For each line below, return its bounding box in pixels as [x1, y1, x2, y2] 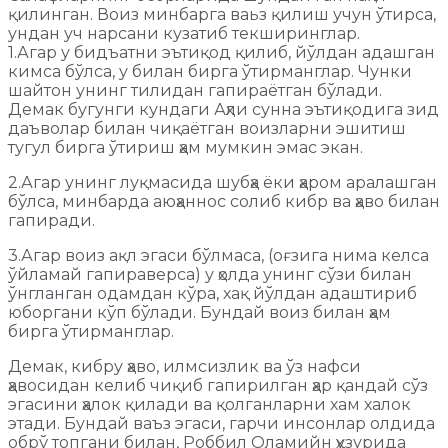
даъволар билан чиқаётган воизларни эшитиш [8, 118, 406, 138]
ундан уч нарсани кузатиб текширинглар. [8, 23, 360, 43]
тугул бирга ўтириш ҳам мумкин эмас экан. [8, 137, 363, 157]
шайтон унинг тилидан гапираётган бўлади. [8, 80, 382, 100]
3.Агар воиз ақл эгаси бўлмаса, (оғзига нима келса [8, 245, 429, 265]
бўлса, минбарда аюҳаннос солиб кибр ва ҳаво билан [8, 191, 440, 211]
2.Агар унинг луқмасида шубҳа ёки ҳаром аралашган [8, 172, 437, 192]
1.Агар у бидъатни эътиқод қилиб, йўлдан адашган [8, 42, 435, 62]
